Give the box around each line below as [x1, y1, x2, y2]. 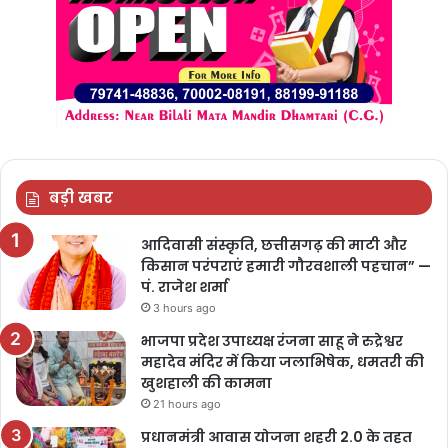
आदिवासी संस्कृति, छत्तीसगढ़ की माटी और [141, 235, 407, 256]
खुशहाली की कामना [141, 373, 272, 394]
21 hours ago [153, 397, 221, 412]
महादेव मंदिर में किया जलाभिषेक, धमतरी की [141, 352, 424, 373]
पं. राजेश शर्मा [141, 277, 231, 298]
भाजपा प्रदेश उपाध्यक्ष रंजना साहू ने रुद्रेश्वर [141, 331, 403, 352]
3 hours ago [153, 301, 216, 316]
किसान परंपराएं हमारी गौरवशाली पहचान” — [141, 256, 431, 277]
